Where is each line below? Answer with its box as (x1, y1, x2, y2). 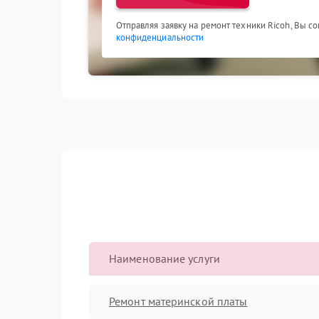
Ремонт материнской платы (109, 293, 248, 308)
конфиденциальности (115, 31, 204, 43)
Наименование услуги (109, 251, 220, 266)
